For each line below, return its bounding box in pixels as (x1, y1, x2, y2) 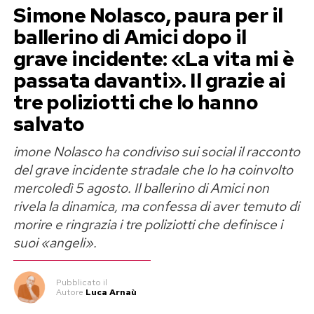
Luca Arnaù (85, 287, 137, 299)
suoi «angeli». (13, 233, 97, 252)
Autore (55, 287, 83, 299)
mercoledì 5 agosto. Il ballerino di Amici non (13, 179, 269, 198)
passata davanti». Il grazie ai (13, 67, 286, 95)
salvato (13, 111, 85, 138)
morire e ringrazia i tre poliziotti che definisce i (13, 215, 282, 234)
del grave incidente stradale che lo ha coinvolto (13, 161, 293, 179)
